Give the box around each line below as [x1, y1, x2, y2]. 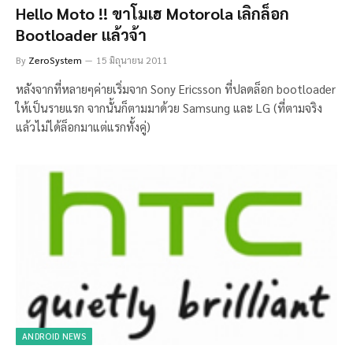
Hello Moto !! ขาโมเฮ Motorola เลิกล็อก [16, 2, 289, 24]
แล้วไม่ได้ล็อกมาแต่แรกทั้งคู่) [16, 118, 150, 134]
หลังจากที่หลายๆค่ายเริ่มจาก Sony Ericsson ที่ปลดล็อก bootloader [16, 80, 336, 96]
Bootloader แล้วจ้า [16, 24, 147, 45]
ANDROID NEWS [22, 330, 86, 343]
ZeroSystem [28, 53, 82, 66]
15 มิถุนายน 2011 [96, 53, 168, 66]
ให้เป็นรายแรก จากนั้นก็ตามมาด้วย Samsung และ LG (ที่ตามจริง [16, 99, 322, 115]
